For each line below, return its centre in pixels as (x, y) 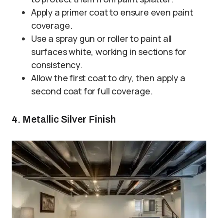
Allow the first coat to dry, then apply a (108, 78)
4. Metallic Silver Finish (64, 119)
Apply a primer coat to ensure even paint (112, 12)
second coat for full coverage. (92, 91)
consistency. (57, 64)
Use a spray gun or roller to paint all (102, 38)
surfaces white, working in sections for (109, 51)
